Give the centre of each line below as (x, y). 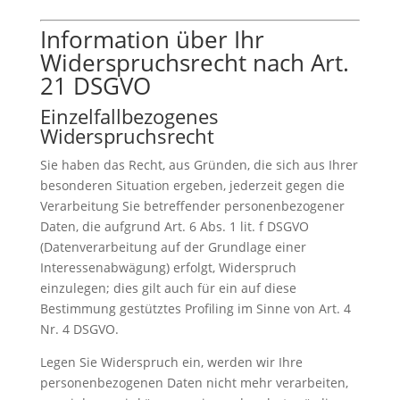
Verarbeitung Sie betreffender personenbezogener (192, 205)
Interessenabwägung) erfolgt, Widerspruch (168, 267)
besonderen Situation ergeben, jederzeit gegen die (192, 185)
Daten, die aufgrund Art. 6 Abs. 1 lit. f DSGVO (174, 226)
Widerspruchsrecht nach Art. (194, 62)
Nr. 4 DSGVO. (79, 329)
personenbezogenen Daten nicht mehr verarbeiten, (194, 382)
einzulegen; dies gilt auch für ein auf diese (168, 287)
